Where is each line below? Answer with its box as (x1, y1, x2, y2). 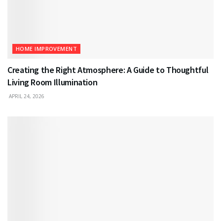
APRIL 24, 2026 (7, 92, 44, 100)
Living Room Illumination (7, 76, 98, 88)
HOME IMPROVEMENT (16, 44, 77, 52)
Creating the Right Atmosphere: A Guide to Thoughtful (7, 64, 209, 75)
